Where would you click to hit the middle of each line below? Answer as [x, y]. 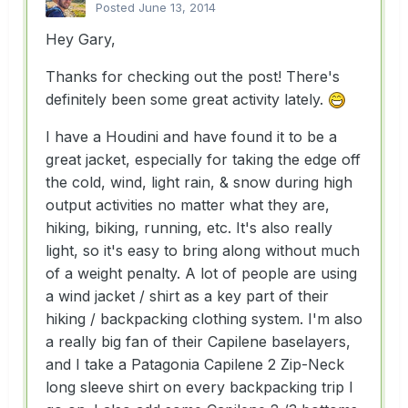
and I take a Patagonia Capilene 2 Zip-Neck [195, 364]
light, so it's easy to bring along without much [203, 250]
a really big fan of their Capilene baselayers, [198, 341]
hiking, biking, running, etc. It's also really [189, 227]
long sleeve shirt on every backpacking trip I [199, 387]
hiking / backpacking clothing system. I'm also [204, 318]
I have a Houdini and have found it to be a [191, 136]
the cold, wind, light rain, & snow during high [199, 182]
